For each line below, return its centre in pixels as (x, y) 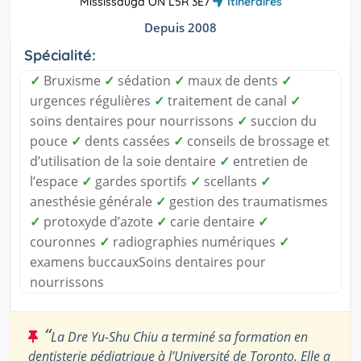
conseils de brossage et (257, 141)
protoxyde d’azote (98, 221)
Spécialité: (60, 55)
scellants (230, 181)
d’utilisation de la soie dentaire (124, 161)
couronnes (64, 241)
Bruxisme (72, 80)
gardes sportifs (141, 181)
